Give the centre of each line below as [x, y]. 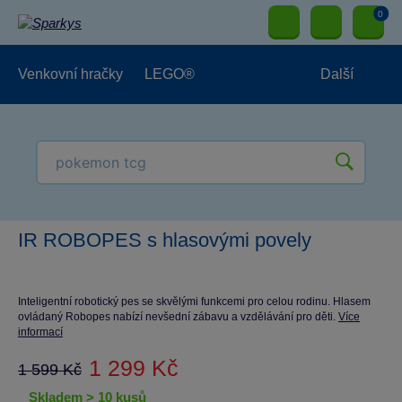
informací [40, 332]
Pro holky [140, 133]
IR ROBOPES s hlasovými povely [165, 240]
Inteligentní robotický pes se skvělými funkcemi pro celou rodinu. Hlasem [194, 301]
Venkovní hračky [70, 74]
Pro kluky [58, 133]
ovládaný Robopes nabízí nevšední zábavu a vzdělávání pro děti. [178, 317]
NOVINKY [167, 192]
